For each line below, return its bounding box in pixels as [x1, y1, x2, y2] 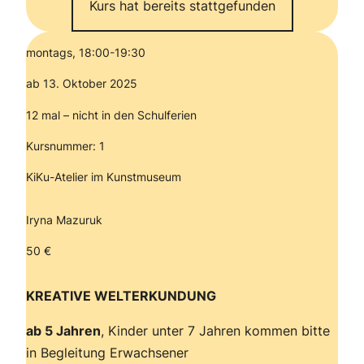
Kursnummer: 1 [26, 138, 105, 153]
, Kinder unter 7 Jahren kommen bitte [101, 323, 330, 340]
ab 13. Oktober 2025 [26, 76, 137, 91]
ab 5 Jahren [26, 323, 101, 340]
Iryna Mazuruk [26, 212, 102, 227]
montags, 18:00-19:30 [26, 45, 145, 60]
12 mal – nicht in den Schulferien [26, 107, 197, 122]
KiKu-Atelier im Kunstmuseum [26, 170, 184, 184]
